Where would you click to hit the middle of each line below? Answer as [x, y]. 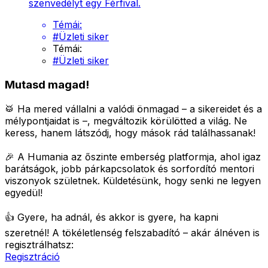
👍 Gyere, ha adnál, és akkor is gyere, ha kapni [112, 217]
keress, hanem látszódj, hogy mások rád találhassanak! [130, 133]
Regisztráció [32, 256]
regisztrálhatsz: [39, 244]
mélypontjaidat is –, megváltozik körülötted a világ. [119, 121]
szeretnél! [28, 232]
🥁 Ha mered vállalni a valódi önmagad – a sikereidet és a [133, 109]
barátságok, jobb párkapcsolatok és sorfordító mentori [130, 168]
